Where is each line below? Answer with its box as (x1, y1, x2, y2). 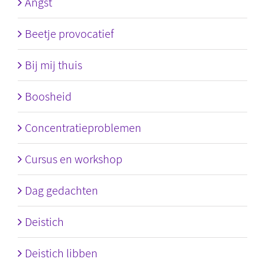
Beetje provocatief (25, 26, 114, 41)
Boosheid (25, 89, 72, 104)
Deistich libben (25, 245, 98, 261)
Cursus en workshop (25, 151, 122, 167)
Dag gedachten (25, 183, 98, 198)
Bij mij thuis (25, 57, 82, 73)
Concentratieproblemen (25, 120, 141, 135)
